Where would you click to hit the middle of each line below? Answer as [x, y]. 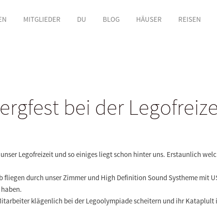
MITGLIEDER [42, 19]
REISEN [189, 19]
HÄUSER [149, 19]
